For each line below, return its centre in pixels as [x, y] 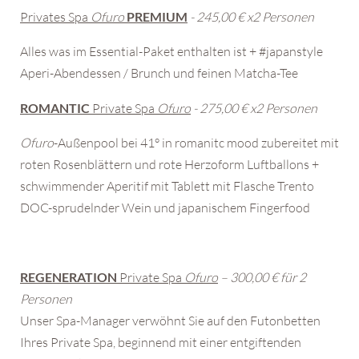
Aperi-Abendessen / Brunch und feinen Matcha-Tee [159, 73]
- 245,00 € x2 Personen [252, 16]
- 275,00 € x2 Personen [255, 108]
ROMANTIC [55, 107]
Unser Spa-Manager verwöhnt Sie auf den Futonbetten [170, 320]
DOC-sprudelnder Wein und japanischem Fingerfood [165, 207]
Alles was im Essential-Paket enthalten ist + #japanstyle [171, 51]
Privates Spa [55, 16]
